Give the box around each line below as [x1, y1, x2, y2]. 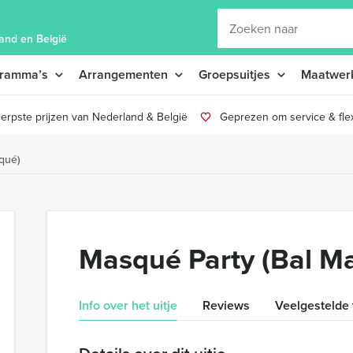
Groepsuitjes [199, 65, 270, 84]
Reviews [203, 296, 250, 314]
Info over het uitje [79, 296, 177, 314]
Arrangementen [79, 65, 168, 84]
